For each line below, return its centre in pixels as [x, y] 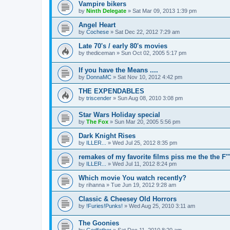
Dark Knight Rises [107, 136]
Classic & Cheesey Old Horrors [128, 199]
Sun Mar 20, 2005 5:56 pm [147, 122]
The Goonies [99, 223]
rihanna [95, 185]
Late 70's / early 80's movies [123, 46]
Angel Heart [97, 25]
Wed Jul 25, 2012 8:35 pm [145, 143]
